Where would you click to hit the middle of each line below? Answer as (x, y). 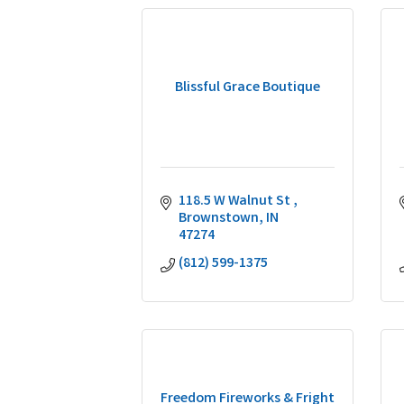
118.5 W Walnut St (236, 202)
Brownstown (219, 219)
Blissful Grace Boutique (248, 88)
